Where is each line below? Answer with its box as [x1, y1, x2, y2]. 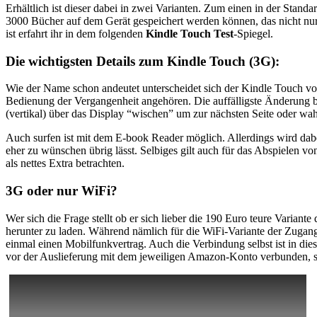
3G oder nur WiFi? [6, 183, 117, 199]
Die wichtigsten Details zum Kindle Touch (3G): [6, 53, 279, 69]
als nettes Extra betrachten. [6, 157, 125, 170]
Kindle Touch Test [146, 27, 234, 40]
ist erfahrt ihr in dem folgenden [6, 27, 146, 40]
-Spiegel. [234, 27, 273, 40]
